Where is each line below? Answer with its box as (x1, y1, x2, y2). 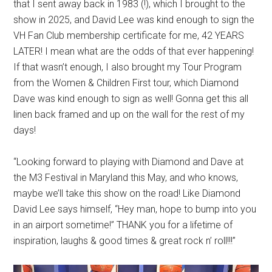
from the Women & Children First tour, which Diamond (13, 76, 239, 89)
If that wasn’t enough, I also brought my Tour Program (13, 61, 242, 73)
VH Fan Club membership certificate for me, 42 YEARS (13, 29, 245, 41)
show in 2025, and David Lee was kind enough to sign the (13, 13, 255, 25)
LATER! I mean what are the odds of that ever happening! (13, 45, 254, 57)
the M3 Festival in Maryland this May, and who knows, (13, 171, 239, 183)
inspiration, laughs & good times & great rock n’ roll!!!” (13, 234, 236, 246)
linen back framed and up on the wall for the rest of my (13, 108, 245, 120)
